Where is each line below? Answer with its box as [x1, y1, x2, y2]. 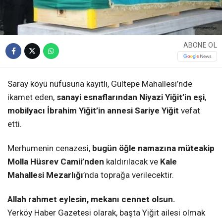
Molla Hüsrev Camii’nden [7, 156, 104, 166]
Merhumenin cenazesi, [7, 143, 92, 153]
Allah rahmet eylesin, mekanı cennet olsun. [7, 194, 175, 205]
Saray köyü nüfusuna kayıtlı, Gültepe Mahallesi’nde [7, 78, 192, 89]
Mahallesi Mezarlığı [7, 169, 83, 180]
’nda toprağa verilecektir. [83, 169, 174, 180]
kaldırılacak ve [104, 156, 160, 166]
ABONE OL [183, 41, 217, 50]
